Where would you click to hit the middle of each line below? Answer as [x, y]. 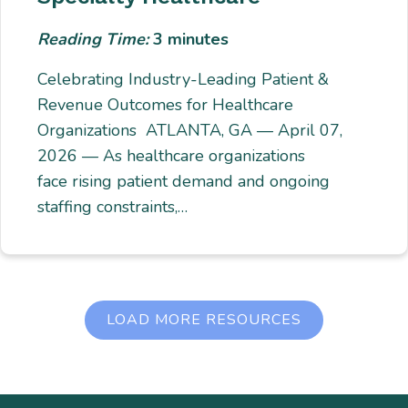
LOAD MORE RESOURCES [204, 320]
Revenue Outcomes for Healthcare [166, 105]
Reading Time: [96, 40]
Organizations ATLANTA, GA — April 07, [190, 131]
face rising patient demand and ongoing [184, 182]
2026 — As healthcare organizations [172, 156]
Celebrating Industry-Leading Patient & [184, 80]
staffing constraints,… [113, 207]
